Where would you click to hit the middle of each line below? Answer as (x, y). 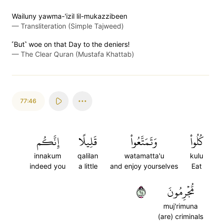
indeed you (48, 166)
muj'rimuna (181, 206)
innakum (48, 156)
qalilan (88, 156)
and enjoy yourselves (144, 166)
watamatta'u (144, 156)
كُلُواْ (197, 142)
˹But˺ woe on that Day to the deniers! (71, 44)
